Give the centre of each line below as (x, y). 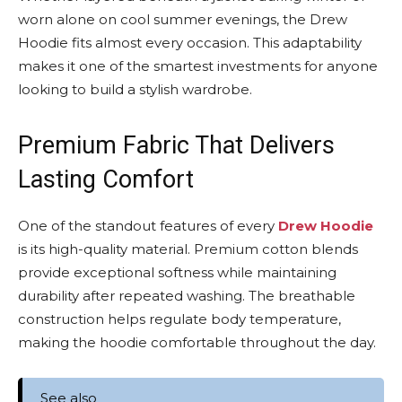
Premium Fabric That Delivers (176, 145)
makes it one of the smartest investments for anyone (198, 66)
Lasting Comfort (106, 179)
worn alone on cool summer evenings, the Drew (183, 19)
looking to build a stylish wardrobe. (135, 89)
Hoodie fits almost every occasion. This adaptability (190, 43)
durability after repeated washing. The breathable (187, 296)
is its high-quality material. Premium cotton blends (188, 249)
